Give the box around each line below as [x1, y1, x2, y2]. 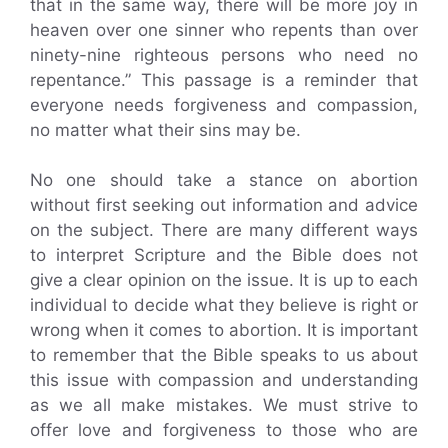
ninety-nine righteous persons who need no [30, 44, 418, 65]
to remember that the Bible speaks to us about [30, 345, 418, 366]
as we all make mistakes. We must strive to [30, 395, 418, 416]
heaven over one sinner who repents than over [30, 19, 418, 40]
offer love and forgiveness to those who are [30, 420, 418, 441]
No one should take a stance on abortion [30, 170, 418, 191]
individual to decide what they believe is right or [30, 295, 418, 316]
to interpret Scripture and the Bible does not [30, 245, 418, 266]
